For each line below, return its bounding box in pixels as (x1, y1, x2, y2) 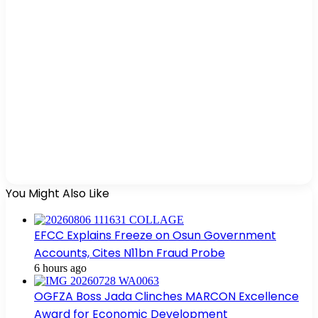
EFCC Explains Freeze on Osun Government (34, 226, 276, 243)
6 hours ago (34, 261, 87, 274)
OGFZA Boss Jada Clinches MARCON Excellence (34, 287, 299, 305)
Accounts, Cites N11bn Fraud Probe (34, 244, 225, 261)
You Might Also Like (6, 185, 109, 202)
